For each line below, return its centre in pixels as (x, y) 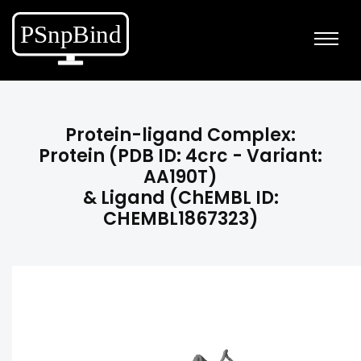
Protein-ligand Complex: (180, 135)
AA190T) (180, 177)
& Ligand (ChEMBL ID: (180, 198)
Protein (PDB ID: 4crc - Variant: (180, 156)
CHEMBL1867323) (180, 219)
